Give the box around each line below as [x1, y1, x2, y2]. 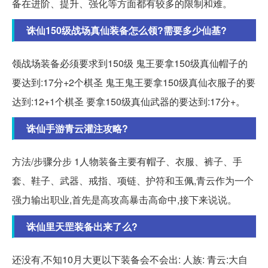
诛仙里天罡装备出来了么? [26, 219, 138, 233]
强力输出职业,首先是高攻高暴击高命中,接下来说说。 [12, 192, 237, 206]
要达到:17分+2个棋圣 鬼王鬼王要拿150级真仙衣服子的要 [12, 75, 255, 89]
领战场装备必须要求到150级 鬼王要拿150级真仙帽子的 [12, 56, 248, 70]
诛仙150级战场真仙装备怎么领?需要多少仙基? [26, 23, 227, 37]
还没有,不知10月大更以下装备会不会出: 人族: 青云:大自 [12, 252, 248, 266]
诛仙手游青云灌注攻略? [26, 121, 128, 135]
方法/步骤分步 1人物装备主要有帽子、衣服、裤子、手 [12, 154, 242, 168]
